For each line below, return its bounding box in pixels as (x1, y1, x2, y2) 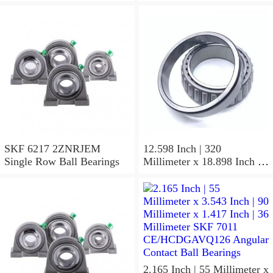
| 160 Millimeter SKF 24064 (143, 181, 218, 194)
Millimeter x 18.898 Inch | (143, 155, 260, 168)
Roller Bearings (143, 207, 213, 219)
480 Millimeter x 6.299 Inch (143, 168, 269, 181)
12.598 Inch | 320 (143, 143, 221, 155)
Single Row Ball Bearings (4, 155, 119, 168)
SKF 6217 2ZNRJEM (4, 143, 101, 155)
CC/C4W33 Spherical (143, 194, 198, 207)
